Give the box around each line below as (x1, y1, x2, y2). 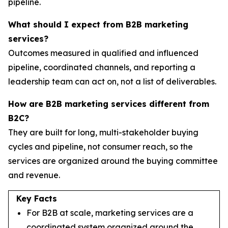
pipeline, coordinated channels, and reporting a (8, 62, 195, 72)
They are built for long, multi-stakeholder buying (8, 127, 198, 137)
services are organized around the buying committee (8, 155, 218, 166)
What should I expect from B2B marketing (8, 19, 188, 30)
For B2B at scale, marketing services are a (26, 207, 193, 218)
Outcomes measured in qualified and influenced (8, 47, 198, 58)
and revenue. (8, 169, 60, 180)
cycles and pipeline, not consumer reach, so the (8, 141, 193, 152)
